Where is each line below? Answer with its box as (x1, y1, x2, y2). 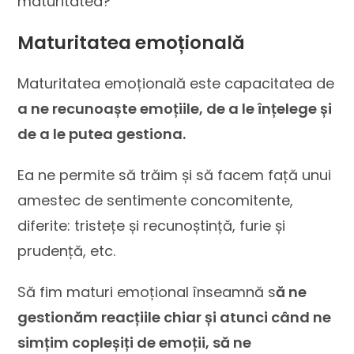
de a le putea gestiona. (17, 124, 186, 144)
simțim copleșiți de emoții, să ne (17, 333, 252, 352)
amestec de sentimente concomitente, (17, 190, 294, 210)
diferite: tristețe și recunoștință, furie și (17, 216, 286, 235)
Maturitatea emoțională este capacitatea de (17, 73, 335, 93)
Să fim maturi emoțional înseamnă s (17, 282, 277, 302)
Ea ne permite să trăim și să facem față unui (17, 165, 332, 185)
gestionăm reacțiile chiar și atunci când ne (17, 307, 332, 327)
